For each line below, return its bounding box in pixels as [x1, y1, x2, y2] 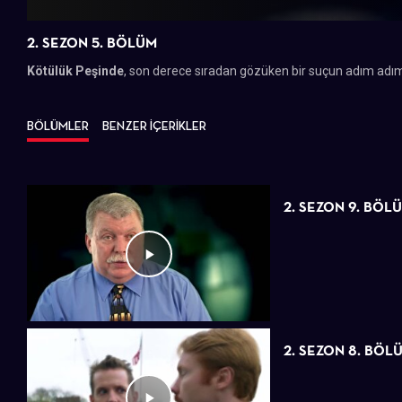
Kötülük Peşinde [27, 63, 124, 78]
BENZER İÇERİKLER [102, 118, 206, 133]
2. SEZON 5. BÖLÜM [27, 33, 157, 51]
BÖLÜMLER [27, 118, 89, 133]
